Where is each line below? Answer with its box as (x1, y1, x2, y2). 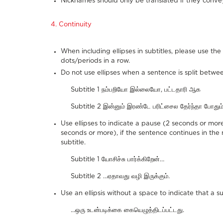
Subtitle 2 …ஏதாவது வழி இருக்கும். (71, 173, 170, 180)
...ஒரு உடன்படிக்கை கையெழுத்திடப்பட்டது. (71, 207, 184, 214)
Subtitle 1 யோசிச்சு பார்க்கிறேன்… (71, 156, 164, 163)
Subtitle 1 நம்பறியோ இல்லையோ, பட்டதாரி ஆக (71, 86, 201, 93)
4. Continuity (51, 21, 92, 28)
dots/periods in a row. (61, 58, 130, 65)
